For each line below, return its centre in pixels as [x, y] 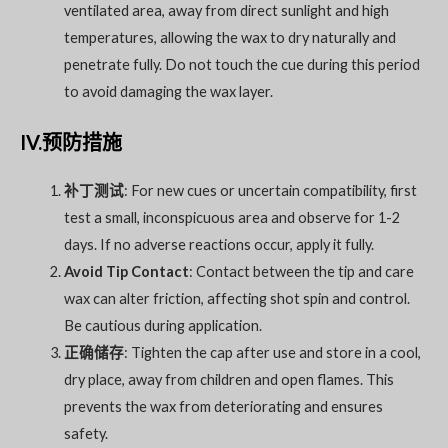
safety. [85, 433]
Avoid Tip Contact [126, 271]
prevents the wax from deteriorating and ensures [223, 406]
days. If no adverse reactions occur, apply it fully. [218, 244]
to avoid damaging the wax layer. [168, 92]
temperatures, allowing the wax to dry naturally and [229, 38]
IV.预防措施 [71, 142]
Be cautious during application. [162, 325]
